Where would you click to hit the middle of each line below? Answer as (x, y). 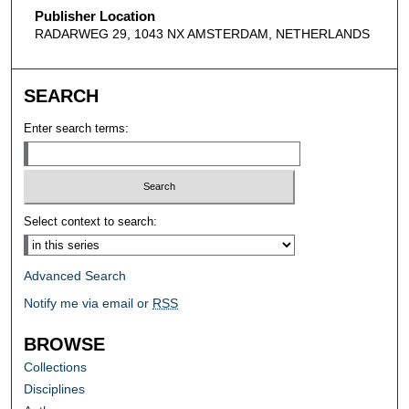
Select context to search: (91, 222)
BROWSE (65, 345)
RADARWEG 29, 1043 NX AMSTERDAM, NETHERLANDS (202, 33)
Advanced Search (75, 276)
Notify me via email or (89, 304)
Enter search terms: (77, 128)
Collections (56, 367)
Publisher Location (94, 16)
